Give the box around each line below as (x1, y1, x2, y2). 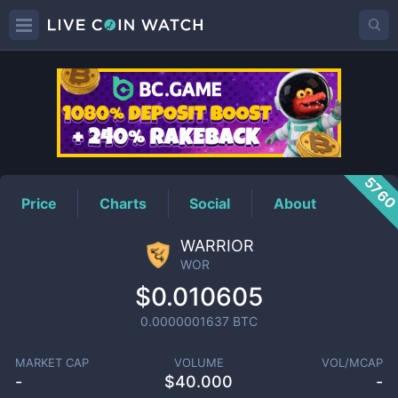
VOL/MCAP (322, 355, 384, 370)
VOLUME (173, 355, 224, 370)
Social (189, 194, 231, 212)
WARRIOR (179, 236, 254, 255)
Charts (99, 194, 147, 212)
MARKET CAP (14, 355, 89, 370)
